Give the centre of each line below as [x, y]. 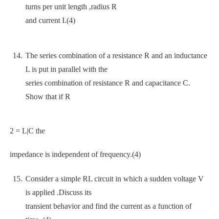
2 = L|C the [27, 131]
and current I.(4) [50, 20]
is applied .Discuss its [58, 192]
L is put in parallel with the [66, 69]
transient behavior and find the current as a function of [109, 206]
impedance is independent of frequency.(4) [75, 154]
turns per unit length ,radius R [71, 7]
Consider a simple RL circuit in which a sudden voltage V [115, 179]
